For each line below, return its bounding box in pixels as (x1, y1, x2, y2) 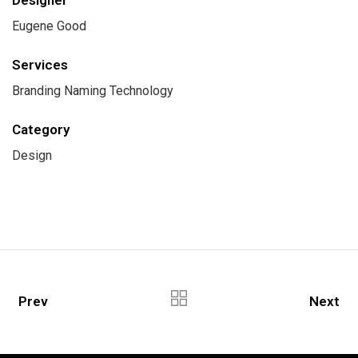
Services (12, 56, 68, 73)
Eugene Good (12, 18, 86, 34)
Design (12, 147, 52, 163)
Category (12, 121, 70, 137)
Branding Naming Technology (12, 82, 173, 98)
